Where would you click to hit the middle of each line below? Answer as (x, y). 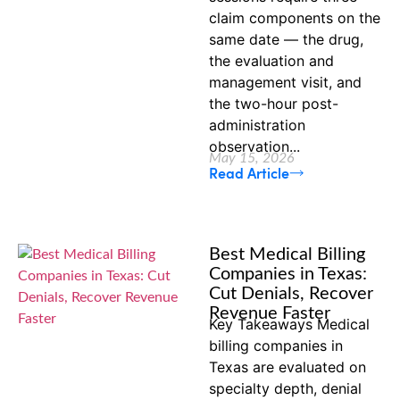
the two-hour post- (274, 104)
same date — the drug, (286, 39)
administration (257, 125)
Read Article (249, 172)
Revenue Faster (270, 314)
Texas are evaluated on (287, 367)
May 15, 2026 (252, 158)
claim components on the (295, 18)
